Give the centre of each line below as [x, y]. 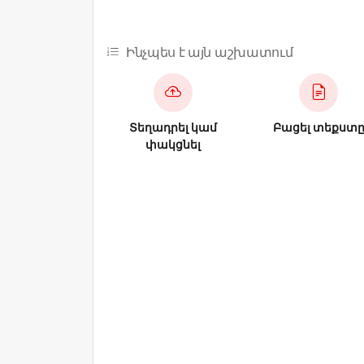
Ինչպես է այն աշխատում [210, 52]
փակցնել [173, 144]
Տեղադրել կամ [173, 127]
